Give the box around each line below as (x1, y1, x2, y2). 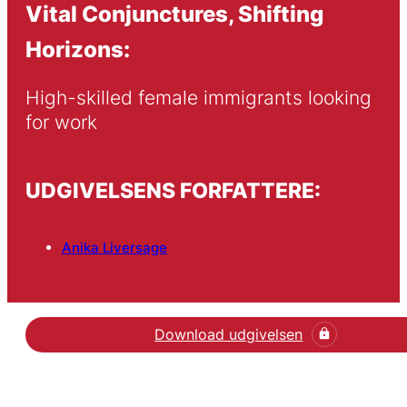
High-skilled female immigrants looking (25, 86, 372, 110)
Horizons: (25, 35, 130, 63)
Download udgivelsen (154, 324, 303, 343)
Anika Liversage (61, 239, 167, 257)
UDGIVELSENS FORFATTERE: (25, 177, 321, 203)
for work (25, 111, 97, 134)
